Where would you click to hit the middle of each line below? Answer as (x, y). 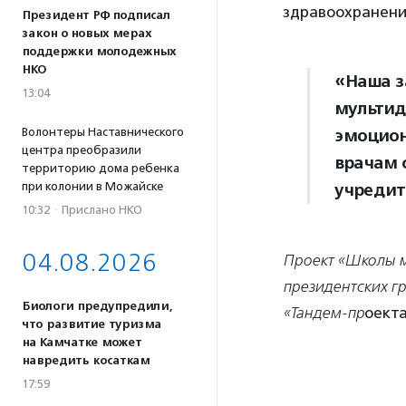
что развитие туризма (92, 324)
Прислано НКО (102, 210)
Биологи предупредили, (97, 306)
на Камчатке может (82, 343)
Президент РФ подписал (96, 15)
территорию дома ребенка (101, 168)
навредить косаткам (86, 361)
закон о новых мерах (87, 34)
